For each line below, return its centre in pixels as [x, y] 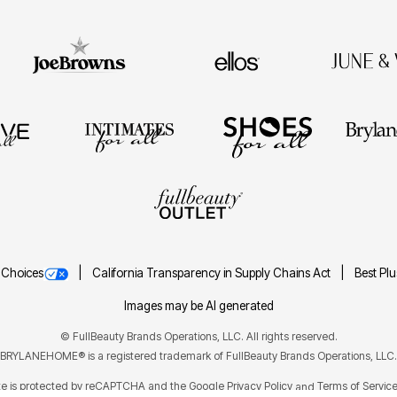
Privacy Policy [261, 386]
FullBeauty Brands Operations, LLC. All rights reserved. [203, 337]
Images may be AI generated [198, 306]
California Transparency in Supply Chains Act [212, 273]
